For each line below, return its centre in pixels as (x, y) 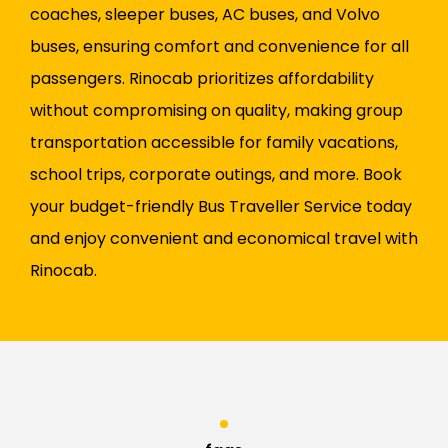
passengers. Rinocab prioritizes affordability (202, 79)
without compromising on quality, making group (216, 111)
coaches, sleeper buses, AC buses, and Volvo (205, 15)
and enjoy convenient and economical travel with (224, 239)
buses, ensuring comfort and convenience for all (219, 47)
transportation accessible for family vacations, (214, 143)
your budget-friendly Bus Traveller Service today (221, 207)
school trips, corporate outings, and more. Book (216, 175)
